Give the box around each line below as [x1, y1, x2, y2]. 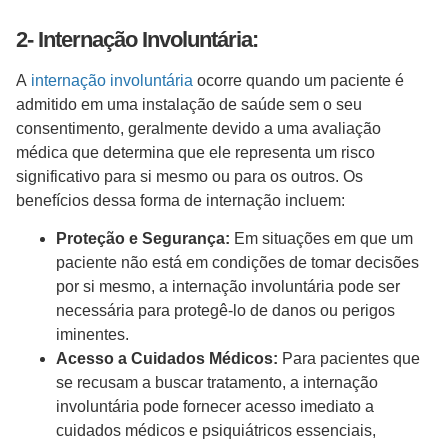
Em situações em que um [230, 230, 413, 248]
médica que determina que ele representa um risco [16, 144, 375, 162]
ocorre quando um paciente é [193, 72, 404, 90]
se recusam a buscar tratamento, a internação [56, 374, 378, 392]
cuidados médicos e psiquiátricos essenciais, [56, 422, 376, 440]
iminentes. [56, 326, 137, 344]
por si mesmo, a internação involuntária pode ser [56, 278, 400, 296]
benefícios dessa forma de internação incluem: [16, 192, 353, 210]
